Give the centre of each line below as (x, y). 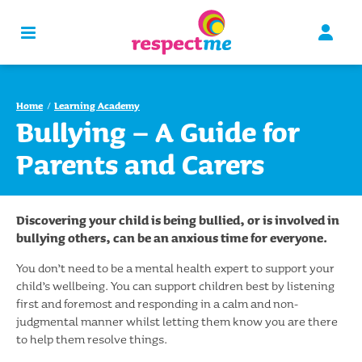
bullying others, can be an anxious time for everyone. (172, 238)
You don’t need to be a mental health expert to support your (175, 268)
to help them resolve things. (92, 339)
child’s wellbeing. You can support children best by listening (175, 286)
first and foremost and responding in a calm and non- (157, 303)
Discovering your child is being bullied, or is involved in (178, 220)
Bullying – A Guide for (158, 131)
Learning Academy (97, 105)
